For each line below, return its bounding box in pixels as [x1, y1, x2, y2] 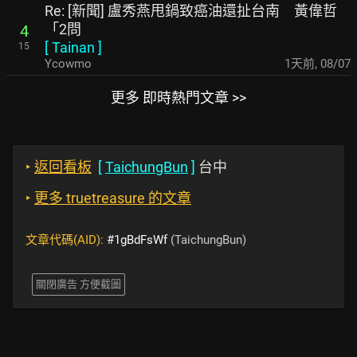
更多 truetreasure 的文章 [34, 190, 191, 206]
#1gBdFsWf [107, 233, 167, 247]
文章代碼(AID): [25, 233, 107, 247]
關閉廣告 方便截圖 [36, 278, 121, 290]
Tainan [52, 39, 95, 56]
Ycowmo [45, 57, 92, 71]
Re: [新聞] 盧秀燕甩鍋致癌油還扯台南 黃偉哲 [45, 2, 337, 19]
